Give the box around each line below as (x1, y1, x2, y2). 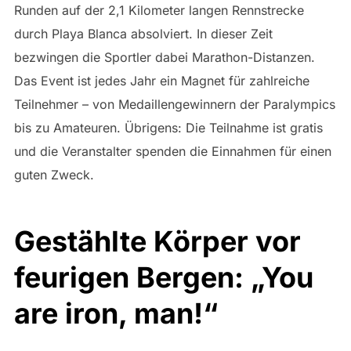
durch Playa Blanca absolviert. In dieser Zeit (13, 26, 273, 42)
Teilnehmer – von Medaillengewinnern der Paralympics (13, 96, 335, 113)
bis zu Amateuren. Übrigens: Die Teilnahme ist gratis (13, 120, 323, 136)
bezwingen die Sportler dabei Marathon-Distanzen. (13, 49, 315, 66)
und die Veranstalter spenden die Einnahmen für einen (13, 143, 331, 160)
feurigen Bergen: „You (13, 259, 313, 295)
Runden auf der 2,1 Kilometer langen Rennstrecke (13, 2, 304, 19)
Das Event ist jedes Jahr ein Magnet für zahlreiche (13, 73, 309, 89)
